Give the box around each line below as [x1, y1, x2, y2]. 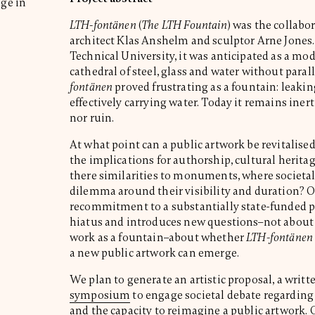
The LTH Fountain [141, 18, 227, 32]
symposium [69, 288, 131, 302]
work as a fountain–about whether [69, 230, 247, 245]
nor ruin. [69, 110, 115, 125]
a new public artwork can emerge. [69, 245, 239, 260]
